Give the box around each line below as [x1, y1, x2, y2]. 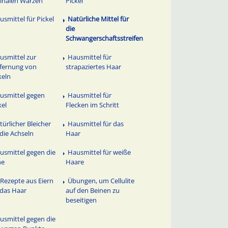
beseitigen [66, 195, 97, 205]
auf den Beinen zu [66, 186, 120, 195]
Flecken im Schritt [66, 100, 120, 110]
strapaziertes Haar [66, 62, 122, 72]
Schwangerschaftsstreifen [66, 34, 144, 43]
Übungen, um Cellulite [68, 176, 135, 186]
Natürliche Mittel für [68, 14, 129, 24]
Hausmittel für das [68, 119, 124, 129]
